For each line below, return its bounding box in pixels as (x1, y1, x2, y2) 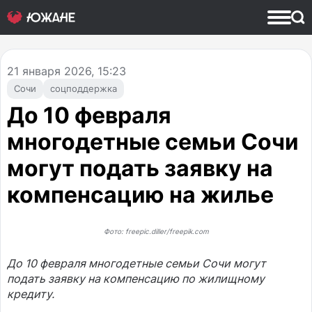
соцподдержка (50, 83, 117, 94)
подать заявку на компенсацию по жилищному (7, 272, 265, 286)
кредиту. (7, 287, 54, 301)
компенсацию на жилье (7, 181, 274, 208)
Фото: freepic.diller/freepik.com (103, 227, 209, 235)
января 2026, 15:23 (19, 64, 126, 78)
